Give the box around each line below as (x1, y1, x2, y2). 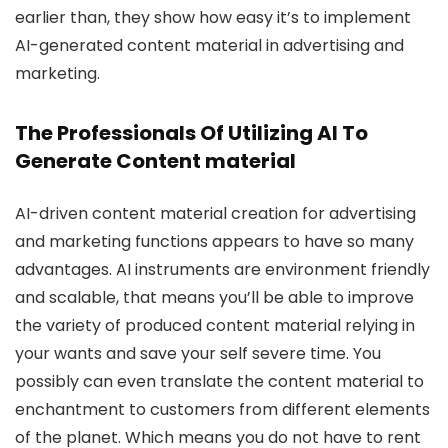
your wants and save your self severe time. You (15, 342, 381, 365)
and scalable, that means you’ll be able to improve (15, 286, 414, 309)
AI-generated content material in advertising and (15, 34, 404, 57)
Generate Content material (15, 147, 296, 175)
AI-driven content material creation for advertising (15, 202, 416, 225)
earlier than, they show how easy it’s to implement (15, 6, 411, 29)
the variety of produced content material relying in (15, 314, 415, 337)
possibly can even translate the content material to (15, 370, 424, 393)
